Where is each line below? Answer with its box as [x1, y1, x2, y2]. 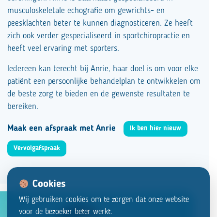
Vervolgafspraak [14, 145, 61, 152]
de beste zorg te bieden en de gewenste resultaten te [7, 90, 190, 98]
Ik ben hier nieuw [130, 125, 182, 132]
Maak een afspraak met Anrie [7, 124, 116, 133]
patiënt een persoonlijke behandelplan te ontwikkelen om [7, 77, 201, 86]
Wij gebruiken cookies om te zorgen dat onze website [19, 196, 189, 204]
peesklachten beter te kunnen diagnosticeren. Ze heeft [7, 19, 193, 28]
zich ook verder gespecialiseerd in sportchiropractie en [7, 31, 190, 40]
